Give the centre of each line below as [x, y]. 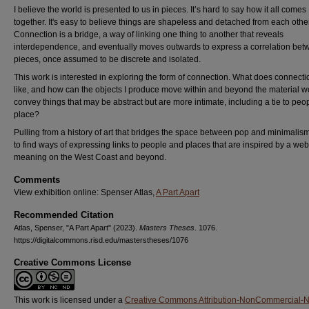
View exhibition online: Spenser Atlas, [85, 192]
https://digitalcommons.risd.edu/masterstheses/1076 [101, 240]
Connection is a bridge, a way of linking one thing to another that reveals [149, 34]
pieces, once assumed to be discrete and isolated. [107, 59]
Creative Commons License [72, 262]
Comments [37, 180]
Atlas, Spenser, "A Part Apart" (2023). [77, 228]
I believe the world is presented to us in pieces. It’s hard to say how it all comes [160, 10]
